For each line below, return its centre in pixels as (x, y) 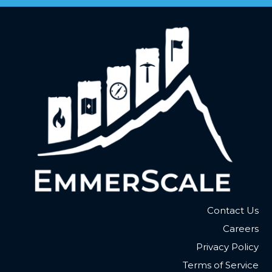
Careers (240, 228)
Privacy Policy (227, 246)
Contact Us (233, 210)
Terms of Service (220, 265)
